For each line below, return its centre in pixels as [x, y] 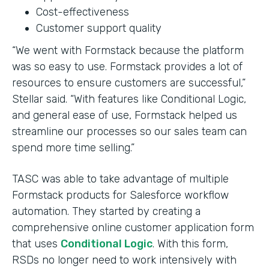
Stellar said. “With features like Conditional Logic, [129, 99]
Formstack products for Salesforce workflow [120, 195]
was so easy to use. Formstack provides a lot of [127, 66]
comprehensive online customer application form [133, 227]
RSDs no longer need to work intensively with [124, 260]
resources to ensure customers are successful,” [129, 83]
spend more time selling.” [73, 147]
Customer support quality [99, 28]
